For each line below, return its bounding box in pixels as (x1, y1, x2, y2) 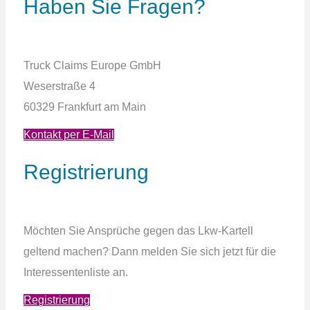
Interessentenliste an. (23, 266, 128, 278)
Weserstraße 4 (23, 80, 95, 93)
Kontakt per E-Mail (23, 129, 114, 141)
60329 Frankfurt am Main (23, 101, 146, 113)
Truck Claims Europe (23, 60, 127, 72)
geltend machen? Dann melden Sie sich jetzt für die (23, 245, 276, 257)
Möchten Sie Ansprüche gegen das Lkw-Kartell (23, 224, 253, 237)
